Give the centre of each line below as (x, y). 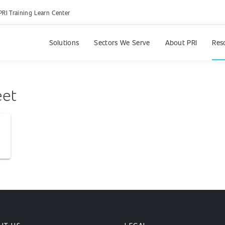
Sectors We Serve (122, 42)
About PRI (181, 42)
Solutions (64, 42)
